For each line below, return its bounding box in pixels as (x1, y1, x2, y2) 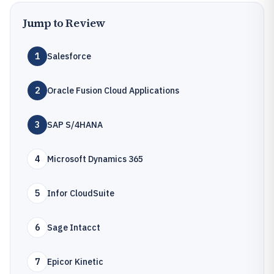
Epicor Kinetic (47, 256, 103, 267)
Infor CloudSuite (47, 188, 114, 199)
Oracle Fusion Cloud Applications (47, 85, 179, 96)
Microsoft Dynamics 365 (47, 154, 143, 165)
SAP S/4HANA (47, 119, 103, 130)
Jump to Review (23, 15, 106, 31)
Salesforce (47, 51, 91, 62)
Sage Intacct (47, 222, 100, 233)
